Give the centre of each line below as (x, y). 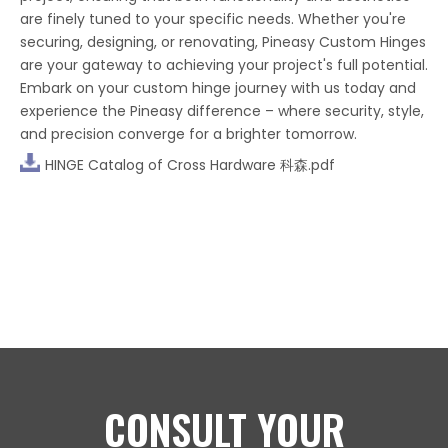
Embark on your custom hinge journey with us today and (218, 88)
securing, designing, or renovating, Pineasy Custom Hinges (223, 42)
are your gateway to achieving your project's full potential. (224, 65)
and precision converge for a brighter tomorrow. (188, 134)
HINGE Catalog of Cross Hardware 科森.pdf (190, 164)
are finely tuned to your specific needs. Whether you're (213, 19)
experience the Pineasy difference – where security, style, (222, 111)
